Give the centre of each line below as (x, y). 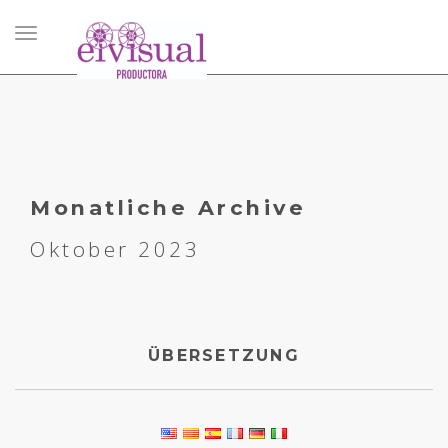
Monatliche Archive (168, 207)
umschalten (57, 70)
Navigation (55, 46)
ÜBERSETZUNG (224, 355)
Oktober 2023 (115, 249)
